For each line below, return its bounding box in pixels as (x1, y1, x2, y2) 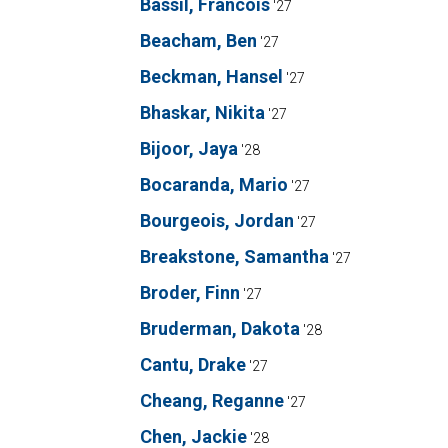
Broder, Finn (140, 282, 240, 303)
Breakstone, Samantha (140, 246, 329, 267)
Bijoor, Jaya (140, 138, 238, 159)
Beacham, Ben (140, 30, 257, 51)
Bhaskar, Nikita (140, 102, 265, 123)
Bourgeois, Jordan (140, 210, 294, 231)
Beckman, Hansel (140, 66, 283, 87)
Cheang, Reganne (140, 390, 284, 411)
